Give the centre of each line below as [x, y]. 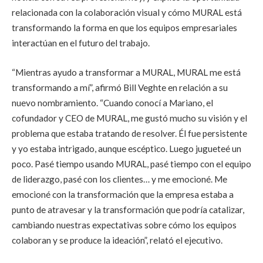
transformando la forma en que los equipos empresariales [124, 28]
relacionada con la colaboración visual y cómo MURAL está [127, 13]
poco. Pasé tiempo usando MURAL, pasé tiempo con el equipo [131, 163]
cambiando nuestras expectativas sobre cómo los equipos [124, 225]
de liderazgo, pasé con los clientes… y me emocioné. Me [119, 179]
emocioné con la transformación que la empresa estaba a [123, 194]
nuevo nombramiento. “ [58, 102]
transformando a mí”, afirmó [68, 87]
